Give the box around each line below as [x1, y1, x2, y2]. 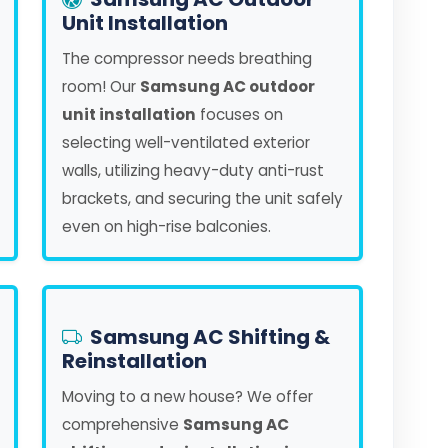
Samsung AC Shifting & [90, 323, 330, 351]
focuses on [196, 104, 283, 125]
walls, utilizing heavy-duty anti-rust [62, 160, 324, 181]
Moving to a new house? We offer [62, 386, 313, 407]
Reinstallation [62, 347, 207, 375]
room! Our [62, 76, 140, 97]
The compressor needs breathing [62, 48, 312, 69]
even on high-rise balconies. [62, 216, 271, 237]
